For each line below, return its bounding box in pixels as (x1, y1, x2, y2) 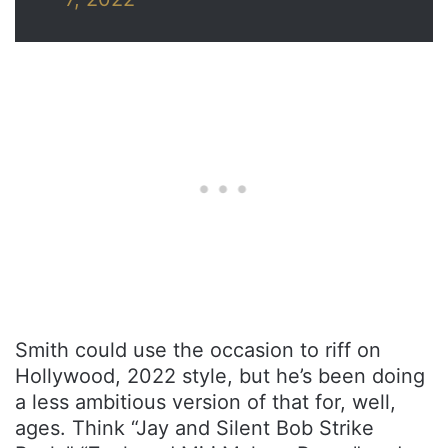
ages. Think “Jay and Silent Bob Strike (15, 415, 374, 440)
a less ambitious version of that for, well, (15, 389, 396, 414)
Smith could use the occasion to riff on (15, 337, 381, 362)
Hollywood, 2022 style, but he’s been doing (15, 363, 425, 388)
